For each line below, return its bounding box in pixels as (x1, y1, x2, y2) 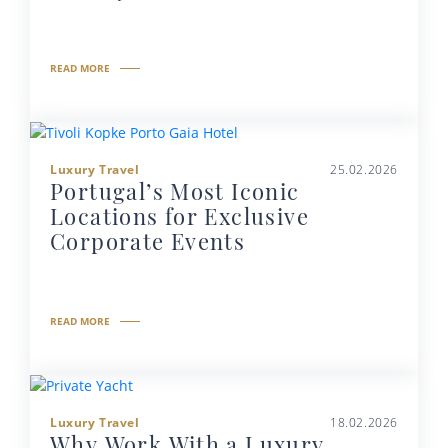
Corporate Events (50, 225, 246, 256)
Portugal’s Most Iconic (50, 175, 300, 206)
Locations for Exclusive (50, 200, 309, 231)
